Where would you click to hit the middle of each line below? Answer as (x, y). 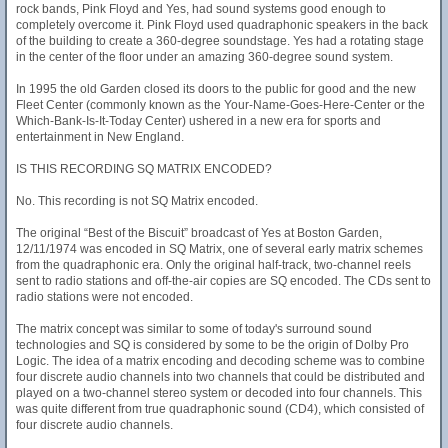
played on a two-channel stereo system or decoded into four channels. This (219, 393)
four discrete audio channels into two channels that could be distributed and (220, 377)
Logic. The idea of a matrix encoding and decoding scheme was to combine (220, 361)
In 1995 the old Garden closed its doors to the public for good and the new (216, 89)
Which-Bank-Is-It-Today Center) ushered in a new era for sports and (198, 121)
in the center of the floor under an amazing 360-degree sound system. (204, 57)
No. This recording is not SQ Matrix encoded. (137, 201)
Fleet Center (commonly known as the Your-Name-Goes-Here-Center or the (220, 105)
